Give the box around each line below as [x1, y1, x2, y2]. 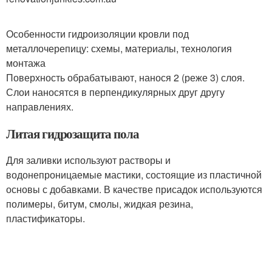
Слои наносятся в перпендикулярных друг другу [6, 84, 225, 99]
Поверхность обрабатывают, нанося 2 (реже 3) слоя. [6, 70, 245, 84]
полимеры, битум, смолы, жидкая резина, [6, 196, 193, 211]
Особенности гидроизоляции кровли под [6, 26, 189, 41]
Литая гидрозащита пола [6, 124, 139, 143]
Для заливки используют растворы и [6, 152, 171, 167]
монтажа [6, 55, 46, 70]
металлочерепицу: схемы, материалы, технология [6, 41, 232, 55]
